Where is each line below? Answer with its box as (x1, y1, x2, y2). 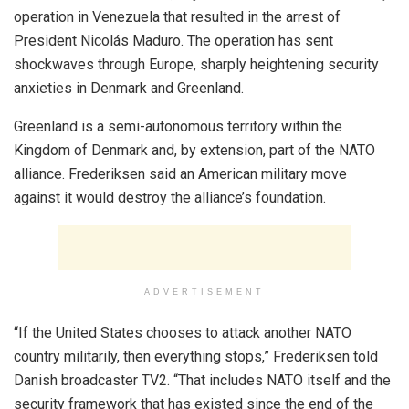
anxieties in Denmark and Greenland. (14, 79, 244, 97)
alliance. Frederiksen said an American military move (14, 165, 347, 183)
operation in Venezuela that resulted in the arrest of (14, 8, 341, 26)
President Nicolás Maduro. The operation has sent (14, 32, 333, 49)
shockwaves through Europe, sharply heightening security (14, 56, 379, 73)
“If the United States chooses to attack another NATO (14, 324, 351, 341)
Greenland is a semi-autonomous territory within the (14, 118, 342, 135)
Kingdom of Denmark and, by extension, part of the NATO (14, 142, 375, 159)
